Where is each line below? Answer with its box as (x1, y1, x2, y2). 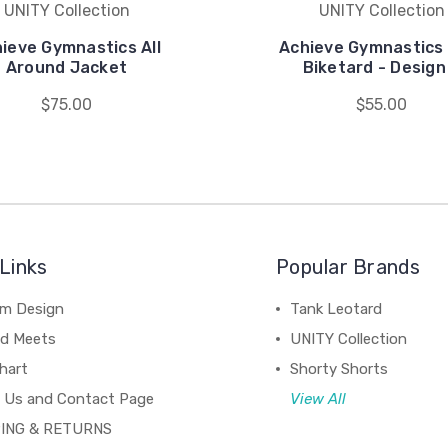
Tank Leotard (290, 300, 383, 318)
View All (290, 390, 347, 408)
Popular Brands (276, 255, 421, 279)
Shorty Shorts (290, 360, 389, 378)
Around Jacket (5, 58, 128, 77)
